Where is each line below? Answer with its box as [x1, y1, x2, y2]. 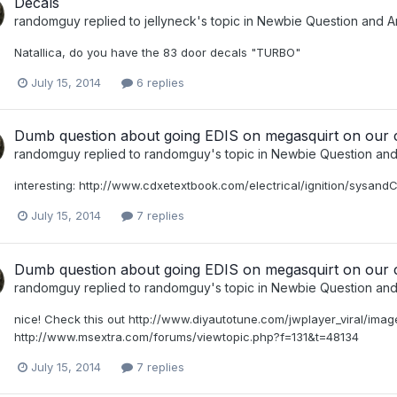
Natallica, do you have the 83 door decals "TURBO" [14, 45, 300, 60]
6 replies [133, 75, 184, 90]
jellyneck [144, 13, 197, 29]
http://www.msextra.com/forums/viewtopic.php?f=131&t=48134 [14, 329, 359, 344]
